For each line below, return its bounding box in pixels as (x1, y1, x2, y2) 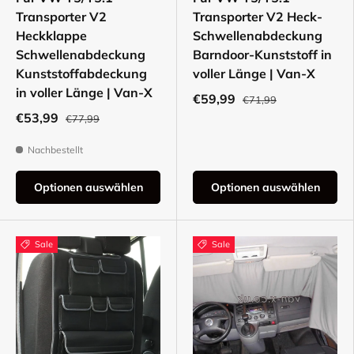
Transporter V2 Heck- (193, 9, 322, 25)
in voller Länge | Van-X (16, 85, 153, 101)
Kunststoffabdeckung (16, 66, 147, 82)
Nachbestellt (28, 144, 83, 156)
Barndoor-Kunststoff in (193, 47, 332, 63)
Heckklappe (16, 28, 87, 44)
